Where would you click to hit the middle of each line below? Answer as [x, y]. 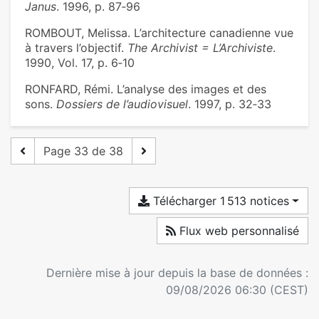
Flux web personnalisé [237, 231]
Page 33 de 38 [83, 151]
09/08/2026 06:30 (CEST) [237, 290]
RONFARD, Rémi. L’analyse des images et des [146, 89]
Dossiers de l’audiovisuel [122, 104]
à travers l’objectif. [76, 48]
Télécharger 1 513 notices [220, 201]
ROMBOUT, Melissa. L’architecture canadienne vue [159, 33]
